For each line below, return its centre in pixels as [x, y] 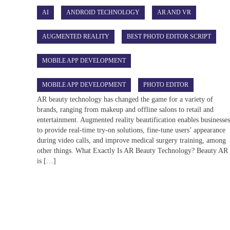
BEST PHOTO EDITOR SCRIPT [169, 36]
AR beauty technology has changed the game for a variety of [125, 99]
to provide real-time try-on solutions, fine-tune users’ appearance [131, 130]
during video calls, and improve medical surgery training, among [132, 140]
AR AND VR [174, 12]
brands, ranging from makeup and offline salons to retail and [126, 109]
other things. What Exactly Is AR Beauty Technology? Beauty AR [133, 150]
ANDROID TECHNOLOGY [103, 12]
